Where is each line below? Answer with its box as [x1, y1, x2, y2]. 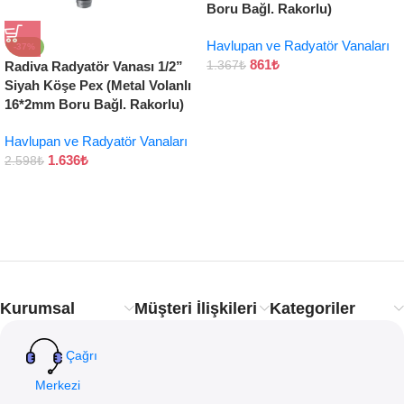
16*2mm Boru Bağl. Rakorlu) [5, 96, 184, 112]
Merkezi [35, 378, 88, 392]
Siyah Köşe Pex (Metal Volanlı [5, 78, 191, 93]
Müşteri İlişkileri [134, 299, 258, 317]
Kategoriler [269, 299, 355, 317]
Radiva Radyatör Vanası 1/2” [5, 59, 183, 74]
